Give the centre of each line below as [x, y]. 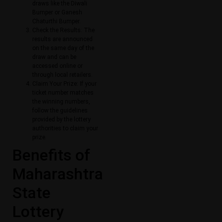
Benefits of [51, 155]
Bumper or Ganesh [57, 13]
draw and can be [54, 57]
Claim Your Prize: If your [64, 84]
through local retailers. [62, 75]
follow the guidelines [60, 111]
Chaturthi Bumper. [56, 22]
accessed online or [57, 66]
